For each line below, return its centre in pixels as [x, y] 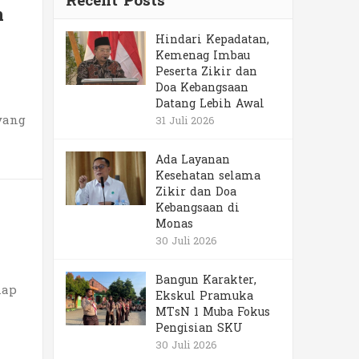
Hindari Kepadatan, [212, 40]
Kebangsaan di [198, 208]
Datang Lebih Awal [210, 104]
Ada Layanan [193, 160]
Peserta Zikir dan [206, 72]
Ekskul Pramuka [204, 296]
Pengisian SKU [199, 328]
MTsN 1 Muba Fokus [213, 312]
